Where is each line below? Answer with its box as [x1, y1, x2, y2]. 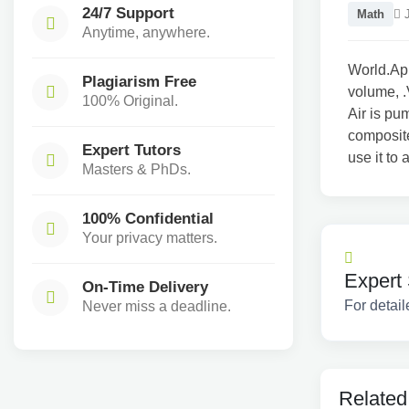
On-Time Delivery [82, 278, 208, 296]
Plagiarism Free [82, 72, 196, 90]
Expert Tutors [82, 141, 181, 159]
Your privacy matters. [82, 230, 217, 246]
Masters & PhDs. [82, 162, 191, 177]
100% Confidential [82, 209, 214, 227]
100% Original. [82, 93, 178, 109]
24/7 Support [82, 4, 174, 22]
